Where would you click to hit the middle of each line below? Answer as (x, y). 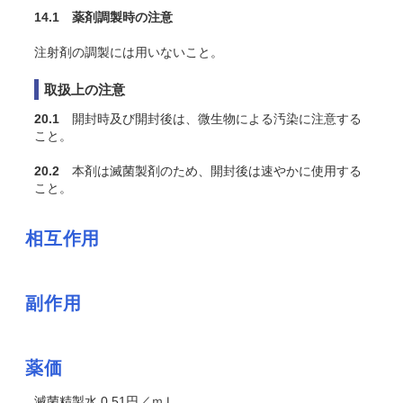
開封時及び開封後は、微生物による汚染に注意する (210, 119)
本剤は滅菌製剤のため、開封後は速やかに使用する (210, 171)
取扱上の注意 (85, 90)
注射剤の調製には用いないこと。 (129, 52)
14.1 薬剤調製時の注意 (103, 17)
